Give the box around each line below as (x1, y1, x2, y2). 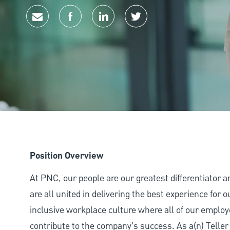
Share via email (36, 18, 96, 31)
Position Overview (30, 148, 103, 163)
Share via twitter (135, 18, 199, 31)
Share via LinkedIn (102, 18, 174, 31)
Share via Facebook (69, 18, 144, 31)
